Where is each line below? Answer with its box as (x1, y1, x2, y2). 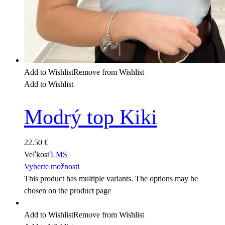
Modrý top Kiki (24, 105, 157, 129)
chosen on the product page (24, 186, 111, 195)
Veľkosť (24, 150, 51, 159)
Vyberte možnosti (24, 162, 79, 171)
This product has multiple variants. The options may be (24, 174, 198, 183)
